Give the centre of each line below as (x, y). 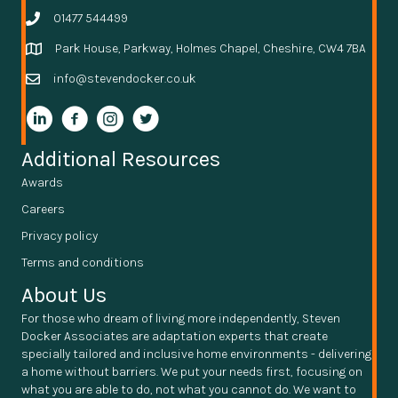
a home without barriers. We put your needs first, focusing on (192, 371)
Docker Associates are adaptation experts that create (175, 336)
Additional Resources (121, 159)
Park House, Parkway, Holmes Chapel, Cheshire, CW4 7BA (211, 48)
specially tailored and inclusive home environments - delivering (196, 354)
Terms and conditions (83, 262)
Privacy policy (60, 235)
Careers (43, 209)
